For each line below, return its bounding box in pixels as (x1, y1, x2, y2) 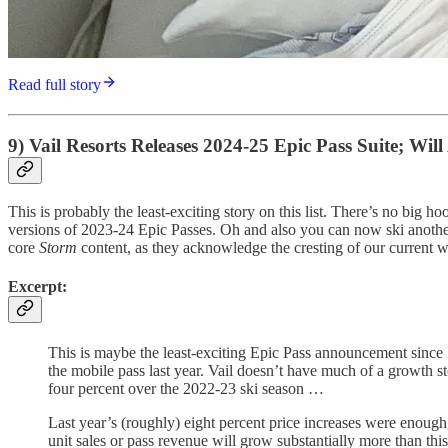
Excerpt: (8, 278, 67, 296)
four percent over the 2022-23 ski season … (48, 380, 324, 398)
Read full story (8, 76, 101, 94)
